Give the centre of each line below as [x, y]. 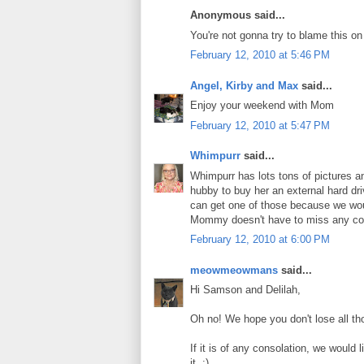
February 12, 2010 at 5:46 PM [260, 55]
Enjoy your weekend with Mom [262, 106]
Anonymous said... [238, 15]
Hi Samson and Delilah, [245, 290]
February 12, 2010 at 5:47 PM [260, 125]
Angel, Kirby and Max [244, 85]
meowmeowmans [234, 270]
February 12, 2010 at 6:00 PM [260, 240]
